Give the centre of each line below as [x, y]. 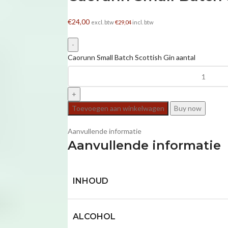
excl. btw [103, 22]
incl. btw [142, 22]
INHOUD [90, 181]
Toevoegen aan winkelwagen [118, 108]
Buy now [188, 108]
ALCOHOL [94, 217]
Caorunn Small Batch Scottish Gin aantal [131, 58]
